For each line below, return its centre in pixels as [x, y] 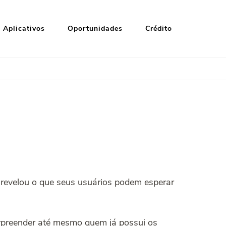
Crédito [159, 29]
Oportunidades [95, 29]
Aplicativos [24, 29]
